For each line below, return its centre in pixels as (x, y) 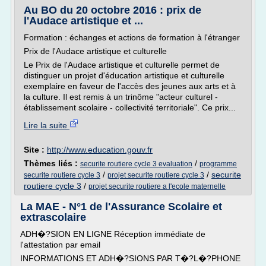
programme (218, 164)
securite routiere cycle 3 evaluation (136, 164)
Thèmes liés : (52, 163)
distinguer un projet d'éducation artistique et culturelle (124, 75)
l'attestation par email (60, 245)
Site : (35, 150)
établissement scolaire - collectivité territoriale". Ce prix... (130, 107)
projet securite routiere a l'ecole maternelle (157, 186)
